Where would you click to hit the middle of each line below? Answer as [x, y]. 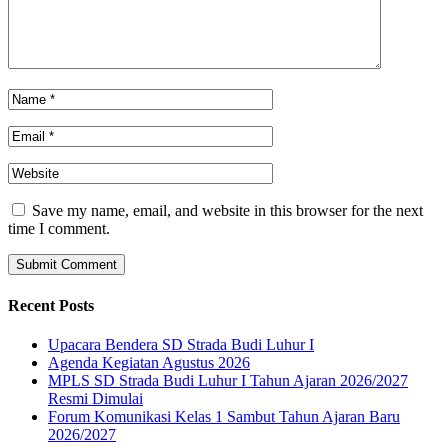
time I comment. [59, 229]
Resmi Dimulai [95, 398]
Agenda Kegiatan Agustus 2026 [149, 362]
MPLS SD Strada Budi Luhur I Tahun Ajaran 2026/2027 [228, 380]
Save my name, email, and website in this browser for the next [227, 211]
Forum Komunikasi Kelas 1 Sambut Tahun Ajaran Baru [224, 416]
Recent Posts [51, 305]
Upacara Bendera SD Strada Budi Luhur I [181, 344]
